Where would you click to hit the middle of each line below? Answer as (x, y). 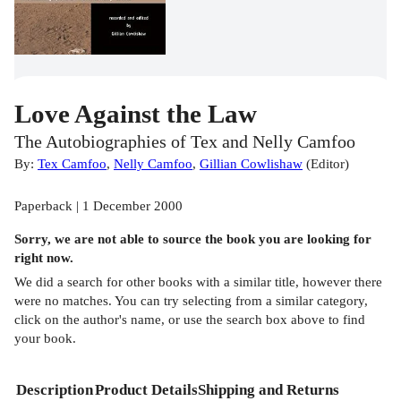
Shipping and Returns (269, 389)
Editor (328, 164)
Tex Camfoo (72, 164)
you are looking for (313, 239)
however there (342, 281)
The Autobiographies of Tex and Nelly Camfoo (185, 142)
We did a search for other (86, 281)
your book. (45, 337)
